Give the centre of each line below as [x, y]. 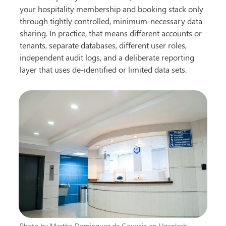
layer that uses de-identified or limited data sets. [103, 69]
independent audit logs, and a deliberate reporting [107, 57]
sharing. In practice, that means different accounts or [111, 33]
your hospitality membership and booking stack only [112, 9]
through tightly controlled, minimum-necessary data [111, 21]
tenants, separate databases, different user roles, [103, 45]
